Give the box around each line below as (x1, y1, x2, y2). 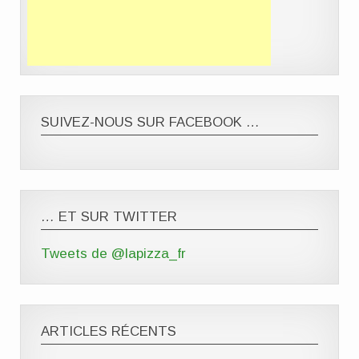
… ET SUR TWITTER (41, 209, 178, 225)
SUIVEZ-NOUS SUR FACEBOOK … (41, 115, 260, 131)
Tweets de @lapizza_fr (41, 245, 187, 261)
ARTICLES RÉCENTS (41, 324, 177, 340)
